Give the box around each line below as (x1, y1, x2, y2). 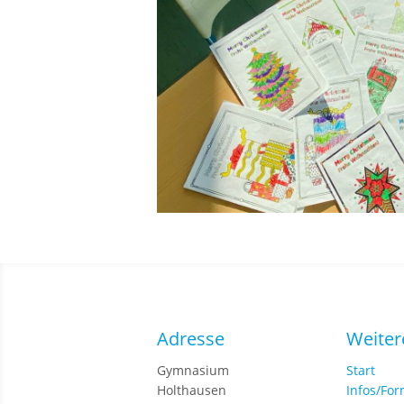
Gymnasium (157, 362, 230, 380)
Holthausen (157, 381, 227, 399)
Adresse (157, 326, 225, 352)
